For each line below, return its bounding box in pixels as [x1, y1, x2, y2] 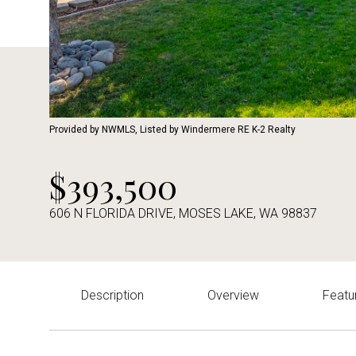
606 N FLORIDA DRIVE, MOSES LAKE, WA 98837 [49, 206, 317, 221]
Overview [207, 288, 259, 303]
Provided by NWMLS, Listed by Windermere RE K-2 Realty [49, 124, 296, 135]
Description [81, 288, 144, 303]
